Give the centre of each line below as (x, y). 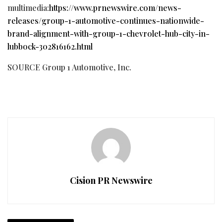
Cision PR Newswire (111, 180)
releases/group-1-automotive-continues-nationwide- (106, 20)
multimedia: (28, 7)
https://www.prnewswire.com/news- (115, 7)
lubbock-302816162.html (50, 46)
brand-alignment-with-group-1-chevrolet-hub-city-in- (109, 33)
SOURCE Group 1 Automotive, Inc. (69, 67)
